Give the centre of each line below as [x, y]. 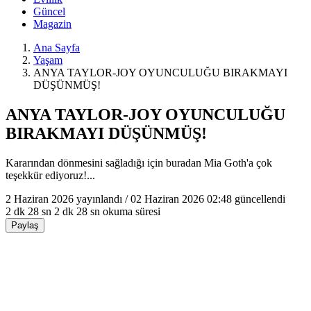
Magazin [52, 24]
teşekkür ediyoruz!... [50, 175]
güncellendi [259, 199]
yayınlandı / [102, 199]
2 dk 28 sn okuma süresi [107, 211]
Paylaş [25, 225]
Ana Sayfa [57, 48]
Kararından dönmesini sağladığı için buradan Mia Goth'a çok [139, 162]
